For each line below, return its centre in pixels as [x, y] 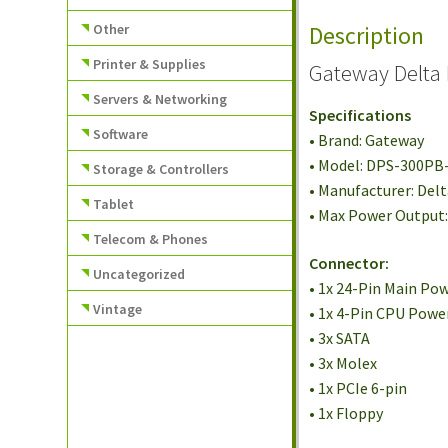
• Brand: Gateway [367, 140]
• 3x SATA [340, 337]
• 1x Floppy [346, 412]
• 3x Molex [343, 362]
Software [121, 133]
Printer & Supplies [150, 63]
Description [367, 35]
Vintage [118, 308]
